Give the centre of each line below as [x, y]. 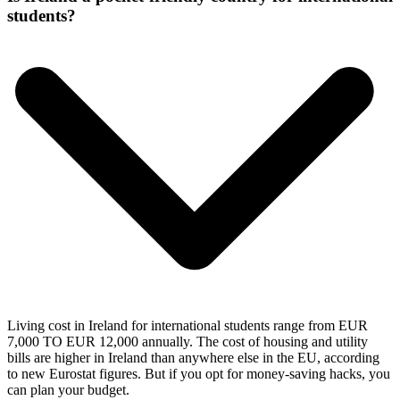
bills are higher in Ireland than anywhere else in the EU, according [193, 357]
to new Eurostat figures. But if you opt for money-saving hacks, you [199, 373]
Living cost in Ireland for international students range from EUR [187, 325]
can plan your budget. [68, 389]
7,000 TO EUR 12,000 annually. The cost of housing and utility [187, 341]
